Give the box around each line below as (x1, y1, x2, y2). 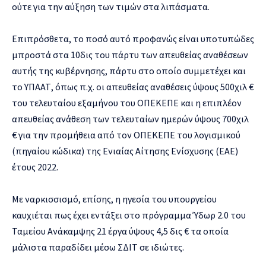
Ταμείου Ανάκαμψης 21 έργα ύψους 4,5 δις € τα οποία (12, 224, 229, 237)
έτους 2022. (12, 160, 58, 173)
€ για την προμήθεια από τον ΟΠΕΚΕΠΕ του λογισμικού (12, 128, 240, 141)
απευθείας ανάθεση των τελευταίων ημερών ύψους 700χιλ (12, 112, 249, 125)
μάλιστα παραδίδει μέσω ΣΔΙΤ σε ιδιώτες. (12, 240, 184, 253)
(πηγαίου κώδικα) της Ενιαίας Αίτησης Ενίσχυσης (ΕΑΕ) (12, 144, 238, 157)
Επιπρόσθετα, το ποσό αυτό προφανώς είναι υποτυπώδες (12, 32, 254, 45)
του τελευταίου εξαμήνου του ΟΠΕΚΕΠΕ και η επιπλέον (12, 96, 242, 109)
